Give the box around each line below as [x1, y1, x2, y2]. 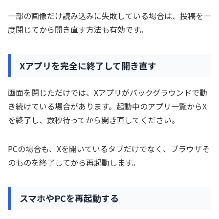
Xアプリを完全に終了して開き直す [20, 59, 156, 72]
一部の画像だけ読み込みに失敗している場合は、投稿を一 [8, 10, 211, 22]
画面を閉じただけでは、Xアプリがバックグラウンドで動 [8, 87, 207, 99]
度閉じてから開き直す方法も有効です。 [8, 23, 148, 36]
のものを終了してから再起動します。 [8, 156, 140, 168]
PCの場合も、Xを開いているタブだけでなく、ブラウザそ [8, 142, 210, 154]
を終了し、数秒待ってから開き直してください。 [8, 114, 179, 126]
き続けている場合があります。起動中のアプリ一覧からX [8, 100, 207, 112]
